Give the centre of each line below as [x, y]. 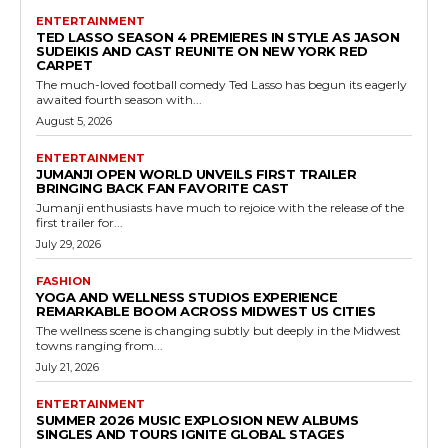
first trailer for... [79, 222]
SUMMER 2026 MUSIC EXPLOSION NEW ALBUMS [197, 419]
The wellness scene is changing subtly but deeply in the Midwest [218, 330]
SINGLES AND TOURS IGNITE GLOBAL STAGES [190, 433]
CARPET [64, 64]
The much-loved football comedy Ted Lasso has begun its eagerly [221, 84]
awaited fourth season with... [119, 99]
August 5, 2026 [74, 120]
